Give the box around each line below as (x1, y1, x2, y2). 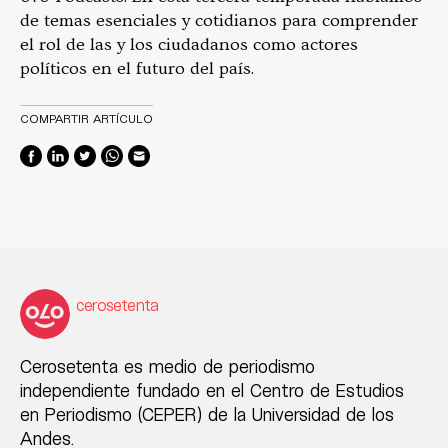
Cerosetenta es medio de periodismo (20, 355, 315, 377)
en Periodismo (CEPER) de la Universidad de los (20, 403, 394, 425)
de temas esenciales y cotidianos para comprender (20, 10, 418, 31)
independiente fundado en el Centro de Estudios (20, 379, 404, 401)
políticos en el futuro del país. (20, 58, 254, 79)
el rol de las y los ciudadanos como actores (20, 34, 358, 55)
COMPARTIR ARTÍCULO (20, 111, 153, 125)
